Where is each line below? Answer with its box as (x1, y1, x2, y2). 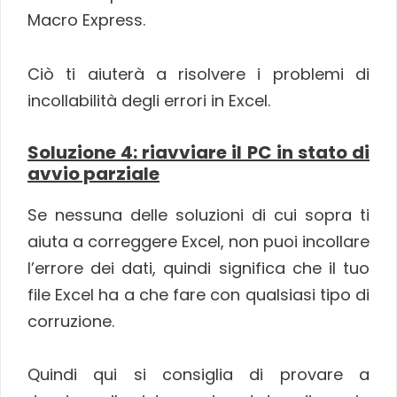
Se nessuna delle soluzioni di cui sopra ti (27, 203, 370, 226)
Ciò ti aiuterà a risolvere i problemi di (27, 63, 370, 86)
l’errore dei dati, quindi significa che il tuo (27, 256, 370, 279)
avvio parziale (27, 160, 160, 186)
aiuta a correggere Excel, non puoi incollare (27, 230, 370, 253)
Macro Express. (27, 9, 145, 32)
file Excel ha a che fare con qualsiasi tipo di (27, 283, 370, 306)
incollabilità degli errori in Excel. (27, 90, 270, 113)
